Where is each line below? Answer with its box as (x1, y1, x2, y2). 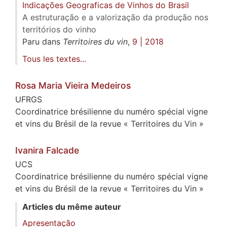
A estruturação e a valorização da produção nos (22, 12, 208, 23)
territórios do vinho (22, 24, 96, 35)
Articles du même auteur (22, 202, 121, 212)
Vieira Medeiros (65, 80, 131, 91)
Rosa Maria (15, 80, 65, 91)
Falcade (46, 145, 79, 156)
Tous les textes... (22, 54, 86, 64)
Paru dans (22, 36, 63, 47)
